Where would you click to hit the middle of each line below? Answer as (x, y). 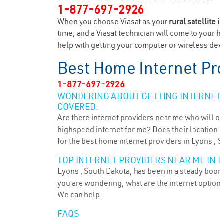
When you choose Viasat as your (113, 21)
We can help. (80, 194)
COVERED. (78, 106)
